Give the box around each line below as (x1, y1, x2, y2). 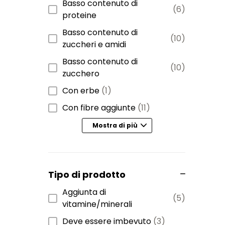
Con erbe (62, 84, 99, 96)
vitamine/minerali (62, 198, 132, 210)
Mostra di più (92, 121, 138, 130)
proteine (62, 9, 96, 21)
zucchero (62, 67, 99, 79)
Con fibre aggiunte (62, 101, 136, 114)
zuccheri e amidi (62, 38, 126, 50)
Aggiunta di (62, 186, 106, 198)
